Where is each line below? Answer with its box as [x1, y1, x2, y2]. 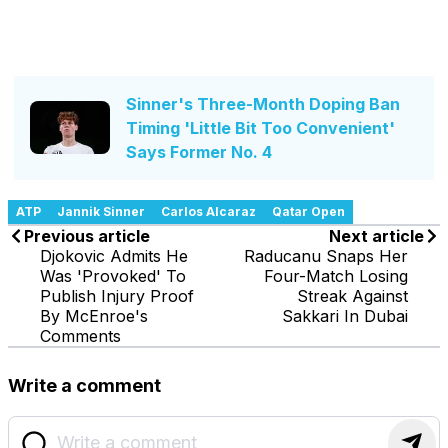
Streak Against [297, 285, 408, 306]
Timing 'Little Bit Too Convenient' [126, 117, 395, 138]
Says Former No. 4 [126, 141, 272, 162]
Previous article [24, 225, 150, 246]
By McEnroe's [40, 305, 148, 326]
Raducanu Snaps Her [244, 245, 408, 266]
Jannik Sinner [57, 203, 145, 219]
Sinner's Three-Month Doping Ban [126, 93, 400, 114]
